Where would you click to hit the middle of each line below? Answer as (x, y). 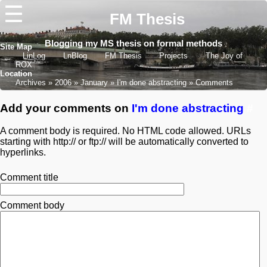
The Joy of (224, 56)
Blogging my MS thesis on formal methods (133, 44)
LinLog (35, 56)
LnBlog (76, 56)
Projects (174, 56)
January (94, 83)
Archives (30, 83)
